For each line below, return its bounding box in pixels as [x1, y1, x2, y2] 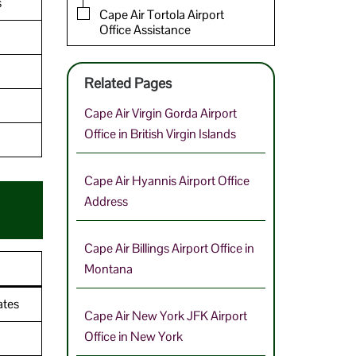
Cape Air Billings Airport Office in [83, 240, 254, 257]
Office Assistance [99, 21, 191, 39]
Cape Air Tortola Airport [99, 6, 224, 24]
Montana [83, 261, 133, 278]
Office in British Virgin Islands [83, 126, 236, 143]
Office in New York [83, 328, 183, 346]
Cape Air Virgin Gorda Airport [83, 105, 237, 122]
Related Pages [83, 74, 172, 93]
